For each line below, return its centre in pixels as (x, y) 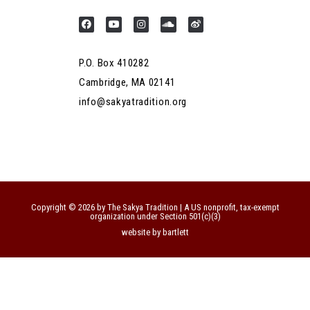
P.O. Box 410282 (114, 63)
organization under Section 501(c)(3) (155, 216)
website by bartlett (155, 232)
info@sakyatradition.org (133, 101)
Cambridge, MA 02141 (127, 82)
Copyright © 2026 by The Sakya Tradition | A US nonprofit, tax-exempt (155, 207)
